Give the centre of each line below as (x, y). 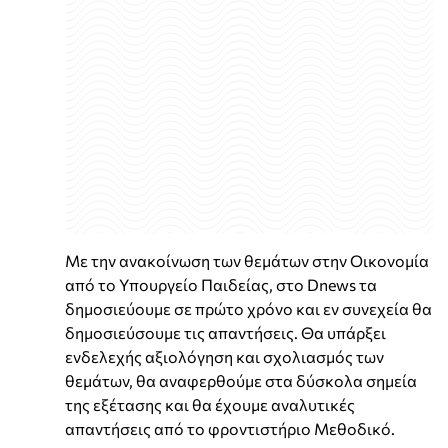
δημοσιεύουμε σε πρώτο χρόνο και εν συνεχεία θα (248, 309)
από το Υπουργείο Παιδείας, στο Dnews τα (221, 285)
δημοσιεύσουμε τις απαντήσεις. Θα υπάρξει (225, 333)
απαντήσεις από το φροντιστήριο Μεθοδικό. (230, 429)
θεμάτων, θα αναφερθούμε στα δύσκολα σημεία (241, 381)
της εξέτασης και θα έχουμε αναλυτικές (210, 405)
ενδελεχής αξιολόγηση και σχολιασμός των (224, 357)
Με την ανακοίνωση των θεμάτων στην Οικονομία (247, 261)
